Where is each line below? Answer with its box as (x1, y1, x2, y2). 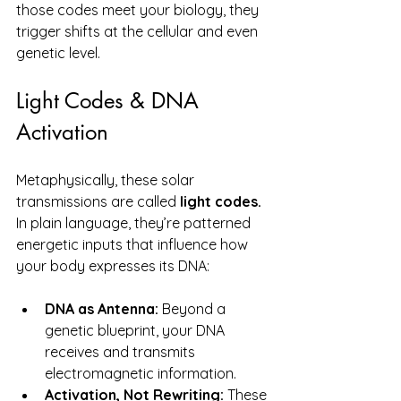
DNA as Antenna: (45, 299, 158, 318)
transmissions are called (16, 192, 180, 210)
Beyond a (158, 299, 229, 318)
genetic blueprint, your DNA (45, 320, 228, 339)
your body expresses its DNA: (16, 256, 209, 275)
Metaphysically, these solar (16, 170, 198, 189)
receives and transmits (45, 342, 199, 361)
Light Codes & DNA (16, 86, 205, 115)
